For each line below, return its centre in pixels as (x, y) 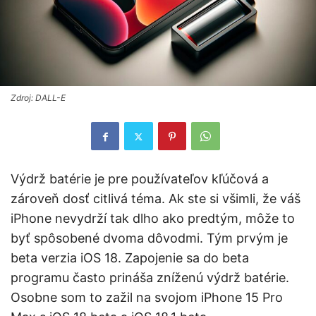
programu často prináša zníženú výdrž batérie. (150, 278)
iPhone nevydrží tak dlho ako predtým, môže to (153, 219)
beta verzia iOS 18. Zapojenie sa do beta (130, 258)
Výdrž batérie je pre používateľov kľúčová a (140, 179)
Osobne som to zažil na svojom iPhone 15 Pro (147, 298)
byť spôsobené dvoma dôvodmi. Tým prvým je (149, 238)
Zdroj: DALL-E (38, 98)
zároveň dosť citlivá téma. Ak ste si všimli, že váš (156, 199)
